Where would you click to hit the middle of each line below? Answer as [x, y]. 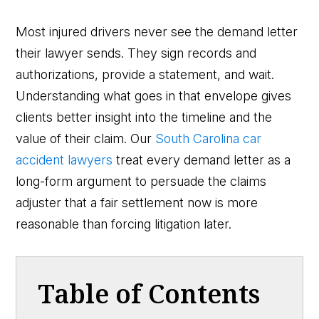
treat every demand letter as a [202, 159]
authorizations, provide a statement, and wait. [145, 74]
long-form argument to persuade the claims [141, 181]
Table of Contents [149, 293]
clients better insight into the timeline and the [144, 117]
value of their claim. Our [86, 138]
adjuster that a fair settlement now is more [137, 202]
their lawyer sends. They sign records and [136, 53]
